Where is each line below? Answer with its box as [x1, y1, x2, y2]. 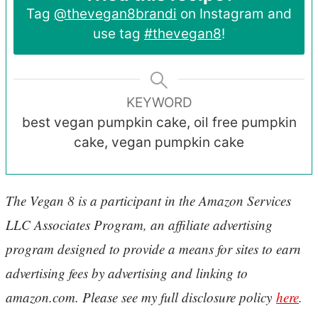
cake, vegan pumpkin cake [74, 134, 244, 151]
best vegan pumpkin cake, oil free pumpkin [21, 114, 297, 131]
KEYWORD [126, 94, 192, 111]
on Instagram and [177, 6, 292, 23]
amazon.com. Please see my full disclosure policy [6, 288, 276, 307]
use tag [93, 26, 144, 43]
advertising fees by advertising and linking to [6, 264, 248, 283]
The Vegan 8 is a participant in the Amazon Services [6, 192, 291, 210]
